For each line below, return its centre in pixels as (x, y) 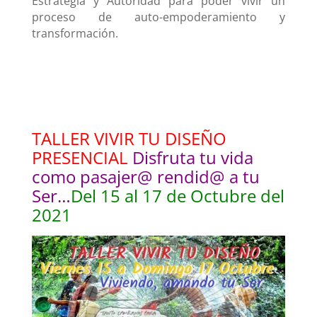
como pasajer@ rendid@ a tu (145, 177)
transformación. (75, 34)
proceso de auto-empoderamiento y (158, 17)
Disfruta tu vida (192, 158)
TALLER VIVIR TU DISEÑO (129, 139)
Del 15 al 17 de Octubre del (177, 196)
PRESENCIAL (82, 158)
